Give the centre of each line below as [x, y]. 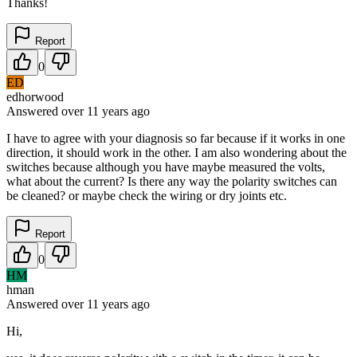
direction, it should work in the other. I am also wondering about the [177, 152]
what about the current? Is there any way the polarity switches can [172, 181]
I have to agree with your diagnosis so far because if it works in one [176, 138]
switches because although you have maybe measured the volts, [166, 167]
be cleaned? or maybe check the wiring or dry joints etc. [147, 195]
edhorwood [35, 96]
